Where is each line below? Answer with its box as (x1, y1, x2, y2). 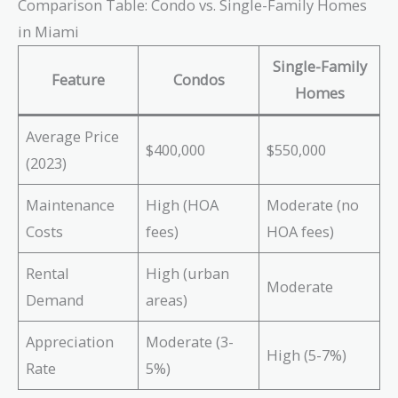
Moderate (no (267, 195, 360, 216)
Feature (52, 69, 105, 91)
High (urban (146, 263, 230, 284)
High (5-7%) (267, 345, 347, 366)
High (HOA (146, 195, 219, 216)
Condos (172, 69, 225, 91)
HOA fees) (267, 221, 335, 243)
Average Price (26, 126, 120, 147)
